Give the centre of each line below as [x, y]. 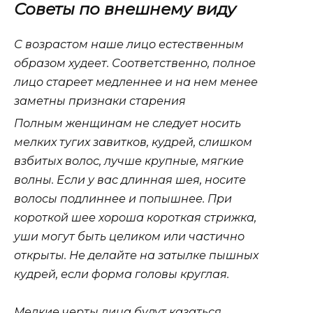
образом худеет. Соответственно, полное [135, 64]
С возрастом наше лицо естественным [129, 45]
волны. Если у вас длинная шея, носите [130, 180]
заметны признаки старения [100, 101]
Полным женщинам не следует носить [128, 124]
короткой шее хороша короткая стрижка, [135, 218]
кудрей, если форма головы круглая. [122, 275]
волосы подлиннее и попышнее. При [123, 199]
